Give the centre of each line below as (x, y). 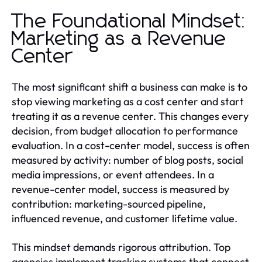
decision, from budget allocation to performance (125, 131)
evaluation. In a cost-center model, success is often (131, 146)
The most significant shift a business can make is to (130, 87)
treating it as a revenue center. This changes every (130, 116)
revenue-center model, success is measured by (120, 189)
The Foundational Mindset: (130, 22)
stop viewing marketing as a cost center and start (128, 102)
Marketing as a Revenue (119, 39)
